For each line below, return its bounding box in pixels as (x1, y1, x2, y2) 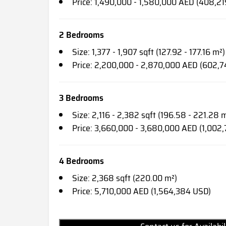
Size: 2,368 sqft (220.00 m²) (72, 171, 177, 185)
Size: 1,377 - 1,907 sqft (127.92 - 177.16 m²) (72, 44, 225, 59)
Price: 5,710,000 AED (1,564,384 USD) (72, 184, 211, 198)
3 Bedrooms (59, 90, 103, 105)
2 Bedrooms (59, 27, 104, 42)
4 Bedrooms (59, 153, 104, 168)
